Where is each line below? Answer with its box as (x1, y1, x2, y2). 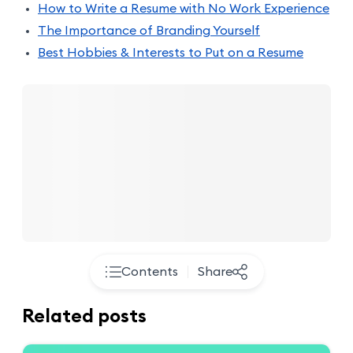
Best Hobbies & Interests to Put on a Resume (38, 46, 303, 59)
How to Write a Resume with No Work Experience (38, 2, 329, 15)
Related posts (22, 307, 147, 326)
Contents (121, 265, 178, 278)
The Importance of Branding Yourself (38, 24, 260, 37)
